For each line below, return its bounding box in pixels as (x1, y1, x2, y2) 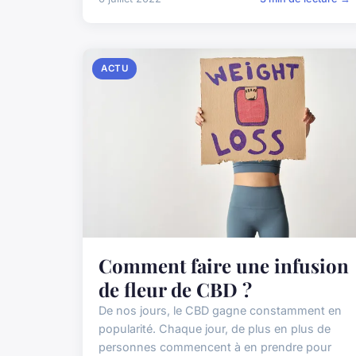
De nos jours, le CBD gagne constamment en (99, 304, 342, 318)
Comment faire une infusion (99, 253, 349, 279)
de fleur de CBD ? (99, 277, 252, 303)
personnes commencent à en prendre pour (99, 340, 331, 354)
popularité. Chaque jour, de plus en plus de (99, 322, 331, 336)
